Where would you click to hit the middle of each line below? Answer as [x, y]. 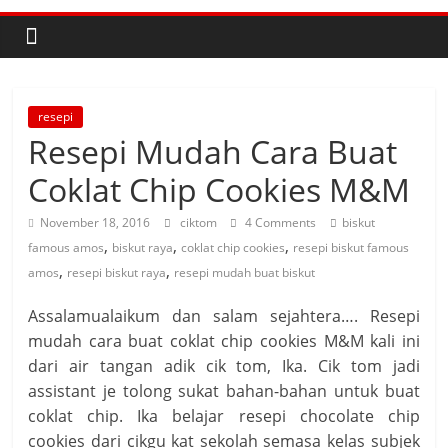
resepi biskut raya [117, 272]
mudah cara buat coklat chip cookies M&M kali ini [224, 341]
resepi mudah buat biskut [245, 272]
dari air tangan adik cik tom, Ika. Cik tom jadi [224, 366]
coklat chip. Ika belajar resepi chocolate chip [224, 416]
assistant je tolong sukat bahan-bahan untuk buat [224, 391]
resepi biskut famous [351, 247]
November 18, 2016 [95, 222]
